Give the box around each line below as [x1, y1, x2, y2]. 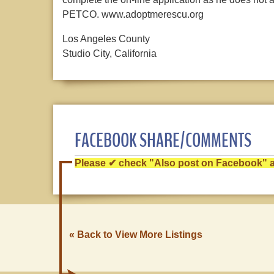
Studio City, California [62, 48, 157, 59]
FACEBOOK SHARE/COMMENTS [75, 127, 251, 154]
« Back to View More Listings [69, 229, 202, 240]
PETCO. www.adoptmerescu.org [62, 9, 204, 20]
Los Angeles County [62, 34, 150, 44]
